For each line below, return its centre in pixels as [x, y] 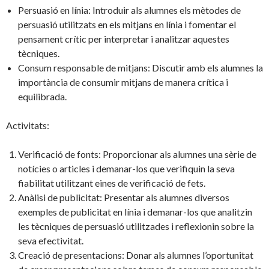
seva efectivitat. [51, 241]
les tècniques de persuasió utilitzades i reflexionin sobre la [136, 226]
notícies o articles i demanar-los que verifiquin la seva [126, 169]
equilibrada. [42, 97]
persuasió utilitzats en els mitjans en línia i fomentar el [127, 25]
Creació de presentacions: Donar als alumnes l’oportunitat [136, 255]
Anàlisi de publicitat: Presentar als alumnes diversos [124, 198]
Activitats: [28, 125]
